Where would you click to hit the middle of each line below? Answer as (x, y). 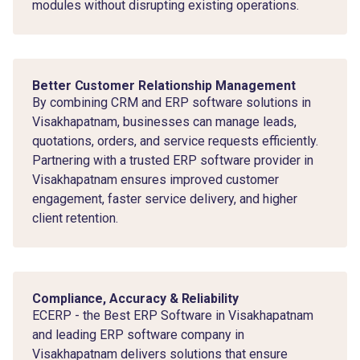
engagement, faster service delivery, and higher (165, 198)
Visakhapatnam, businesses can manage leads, (164, 121)
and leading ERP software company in (138, 334)
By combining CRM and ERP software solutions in (172, 102)
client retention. (75, 218)
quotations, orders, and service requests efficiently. (175, 141)
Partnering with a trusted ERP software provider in (173, 160)
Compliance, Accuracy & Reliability (135, 298)
